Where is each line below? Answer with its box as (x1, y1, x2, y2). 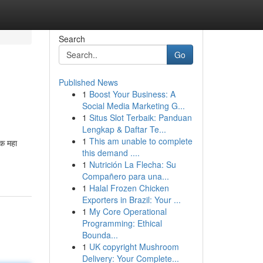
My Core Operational (89, 205, 167, 217)
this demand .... (82, 147, 140, 159)
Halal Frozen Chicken (89, 182, 169, 194)
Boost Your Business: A (89, 88, 176, 100)
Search (58, 33, 85, 45)
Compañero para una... (82, 170, 169, 182)
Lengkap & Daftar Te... (82, 123, 166, 135)
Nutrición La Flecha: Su (89, 159, 176, 170)
